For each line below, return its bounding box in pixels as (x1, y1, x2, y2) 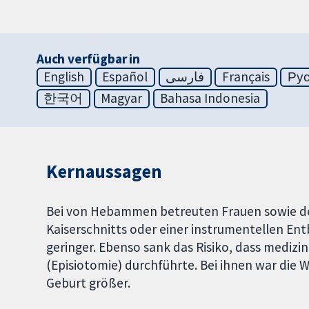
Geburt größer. (46, 275, 131, 292)
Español (102, 68, 148, 86)
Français (222, 68, 270, 86)
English (43, 68, 85, 86)
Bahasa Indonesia (160, 90, 261, 107)
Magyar (101, 90, 143, 107)
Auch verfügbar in (36, 50, 141, 68)
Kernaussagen (46, 160, 162, 183)
